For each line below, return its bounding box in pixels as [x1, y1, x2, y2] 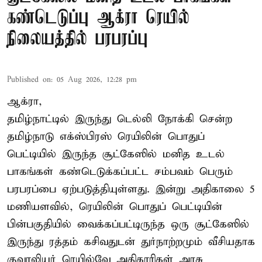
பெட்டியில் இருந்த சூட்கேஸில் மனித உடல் [7, 147, 225, 161]
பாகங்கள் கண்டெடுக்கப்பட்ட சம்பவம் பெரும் [7, 164, 233, 178]
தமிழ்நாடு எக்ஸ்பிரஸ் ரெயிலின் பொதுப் [7, 129, 205, 143]
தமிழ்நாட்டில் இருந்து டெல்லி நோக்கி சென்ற [7, 112, 232, 126]
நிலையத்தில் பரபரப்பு [7, 29, 148, 50]
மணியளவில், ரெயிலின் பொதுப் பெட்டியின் [7, 199, 222, 213]
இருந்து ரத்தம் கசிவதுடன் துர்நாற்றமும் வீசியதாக [7, 235, 255, 249]
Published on [7, 74, 51, 85]
